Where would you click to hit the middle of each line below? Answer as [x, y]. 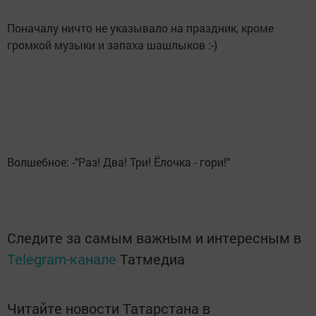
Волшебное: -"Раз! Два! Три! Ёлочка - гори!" [119, 162]
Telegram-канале [62, 259]
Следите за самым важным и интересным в [154, 238]
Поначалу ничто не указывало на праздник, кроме [140, 28]
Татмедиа [152, 259]
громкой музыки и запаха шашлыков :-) [112, 45]
